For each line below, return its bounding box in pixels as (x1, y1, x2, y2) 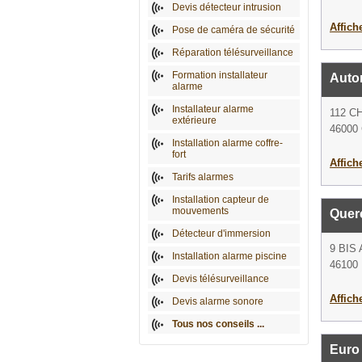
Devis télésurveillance (172, 273, 269, 284)
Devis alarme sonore (172, 296, 263, 307)
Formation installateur (172, 69, 267, 81)
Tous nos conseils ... (172, 318, 264, 330)
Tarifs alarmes (172, 171, 234, 183)
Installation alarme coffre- (172, 137, 283, 149)
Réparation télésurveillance (172, 47, 293, 58)
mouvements (172, 205, 229, 217)
